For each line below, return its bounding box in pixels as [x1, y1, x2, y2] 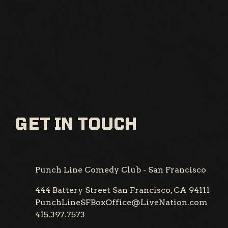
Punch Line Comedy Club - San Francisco [35, 164, 206, 175]
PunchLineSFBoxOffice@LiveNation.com [35, 197, 208, 207]
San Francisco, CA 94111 [112, 185, 210, 195]
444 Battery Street [35, 185, 110, 195]
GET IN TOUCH [15, 113, 137, 133]
